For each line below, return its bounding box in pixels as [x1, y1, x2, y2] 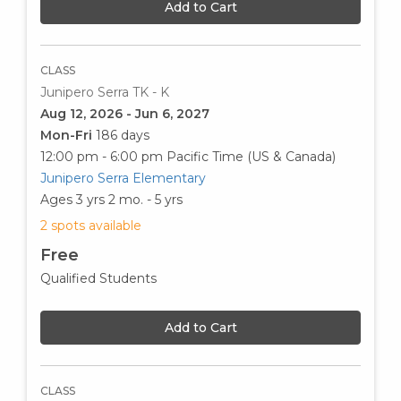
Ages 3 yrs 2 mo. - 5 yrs [40, 191, 183, 208]
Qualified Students [40, 269, 157, 286]
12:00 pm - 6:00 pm [40, 148, 163, 165]
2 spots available [40, 217, 141, 234]
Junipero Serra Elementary [40, 169, 206, 186]
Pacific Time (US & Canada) [166, 148, 336, 165]
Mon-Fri [40, 126, 96, 143]
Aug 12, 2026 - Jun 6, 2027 [40, 105, 209, 122]
